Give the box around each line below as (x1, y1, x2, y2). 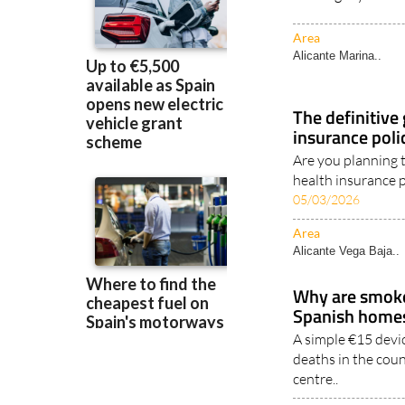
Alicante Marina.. (293, 15, 382, 30)
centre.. (293, 336, 339, 355)
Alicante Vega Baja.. (293, 211, 400, 225)
